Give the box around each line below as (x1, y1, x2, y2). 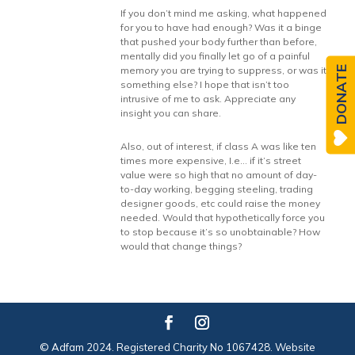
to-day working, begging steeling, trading (120, 183, 314, 195)
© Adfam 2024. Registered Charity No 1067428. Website (39, 341, 315, 353)
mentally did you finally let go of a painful (120, 50, 311, 62)
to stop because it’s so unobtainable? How (120, 226, 321, 238)
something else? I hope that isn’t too (120, 78, 290, 90)
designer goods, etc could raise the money (120, 197, 321, 209)
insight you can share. (120, 107, 222, 119)
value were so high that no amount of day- (120, 169, 318, 181)
